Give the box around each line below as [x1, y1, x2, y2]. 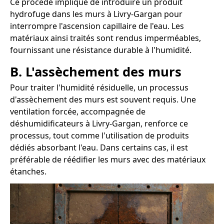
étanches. [10, 166, 46, 177]
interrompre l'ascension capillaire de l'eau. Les [10, 20, 184, 32]
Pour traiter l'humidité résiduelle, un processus [10, 82, 188, 93]
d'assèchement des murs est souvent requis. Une [10, 94, 196, 105]
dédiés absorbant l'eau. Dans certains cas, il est [10, 142, 188, 153]
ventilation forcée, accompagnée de [10, 106, 145, 117]
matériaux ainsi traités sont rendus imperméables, [10, 32, 201, 44]
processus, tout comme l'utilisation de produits [10, 130, 189, 141]
